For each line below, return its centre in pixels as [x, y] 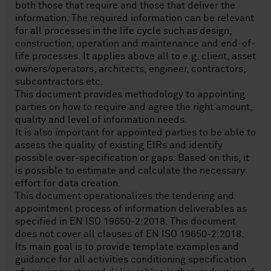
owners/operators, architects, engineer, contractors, [131, 69]
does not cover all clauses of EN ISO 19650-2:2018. [130, 234]
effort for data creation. [68, 183]
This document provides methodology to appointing [130, 94]
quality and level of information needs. [101, 120]
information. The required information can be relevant [135, 18]
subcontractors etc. [59, 82]
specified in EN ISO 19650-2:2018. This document [126, 221]
